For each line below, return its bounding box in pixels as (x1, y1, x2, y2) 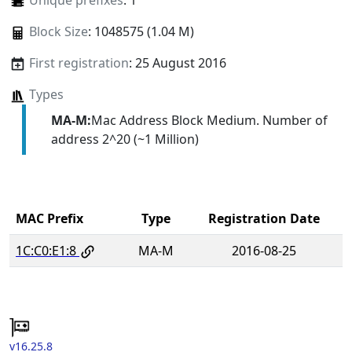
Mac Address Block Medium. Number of (90, 111, 328, 129)
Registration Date (208, 209, 320, 227)
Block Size (28, 23, 88, 41)
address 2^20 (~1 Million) (50, 130, 199, 148)
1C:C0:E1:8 (16, 241, 76, 259)
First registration (28, 54, 129, 72)
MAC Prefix (16, 209, 83, 227)
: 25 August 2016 (128, 54, 226, 72)
